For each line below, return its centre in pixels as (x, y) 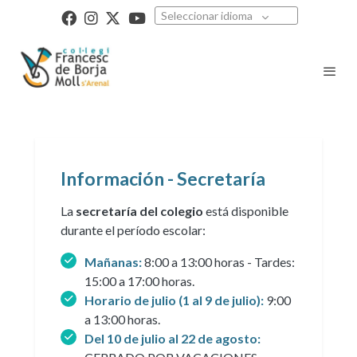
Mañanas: (114, 261)
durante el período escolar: (133, 229)
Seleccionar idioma (206, 16)
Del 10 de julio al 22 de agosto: (173, 338)
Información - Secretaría (163, 178)
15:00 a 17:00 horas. (139, 280)
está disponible (246, 210)
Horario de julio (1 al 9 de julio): (175, 300)
